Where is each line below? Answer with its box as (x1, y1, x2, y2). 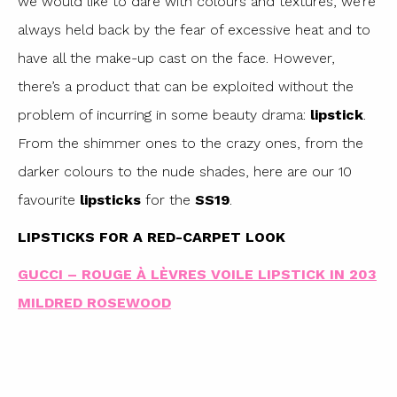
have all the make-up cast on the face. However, (18, 50, 335, 67)
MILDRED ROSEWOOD (18, 294, 171, 312)
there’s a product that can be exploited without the (18, 78, 354, 96)
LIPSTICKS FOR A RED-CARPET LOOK (18, 229, 285, 246)
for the (141, 191, 195, 209)
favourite (18, 191, 80, 209)
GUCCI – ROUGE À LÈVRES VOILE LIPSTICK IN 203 (18, 266, 377, 284)
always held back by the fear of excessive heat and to (18, 21, 370, 39)
